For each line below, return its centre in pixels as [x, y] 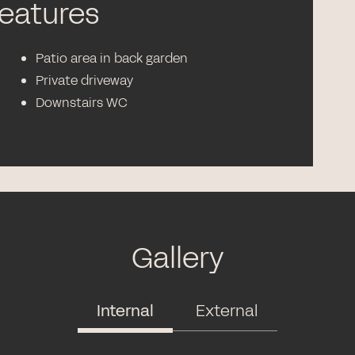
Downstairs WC [82, 103]
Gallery [177, 258]
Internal [125, 311]
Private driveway [85, 80]
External [227, 311]
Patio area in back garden [112, 58]
